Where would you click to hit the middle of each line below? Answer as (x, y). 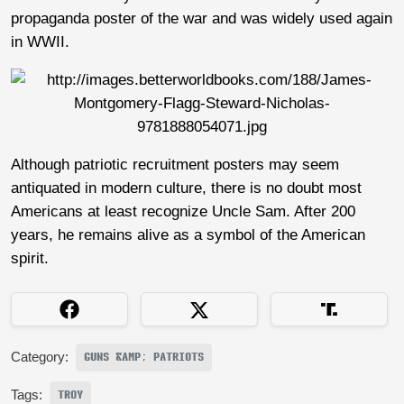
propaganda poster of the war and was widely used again (202, 19)
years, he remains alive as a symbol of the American (188, 235)
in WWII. (40, 42)
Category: (40, 358)
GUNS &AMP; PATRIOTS (144, 358)
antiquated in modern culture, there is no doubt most (186, 188)
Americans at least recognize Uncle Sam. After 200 (183, 212)
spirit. (30, 259)
